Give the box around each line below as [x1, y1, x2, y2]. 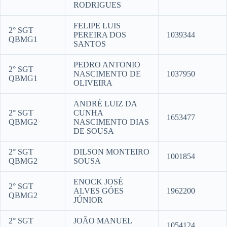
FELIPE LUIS [73, 21, 121, 30]
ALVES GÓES [73, 186, 124, 196]
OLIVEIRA [73, 79, 112, 88]
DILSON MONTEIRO [73, 147, 149, 157]
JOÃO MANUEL [73, 216, 132, 225]
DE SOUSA [73, 127, 114, 136]
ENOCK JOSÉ [73, 177, 123, 186]
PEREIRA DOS [73, 30, 126, 40]
